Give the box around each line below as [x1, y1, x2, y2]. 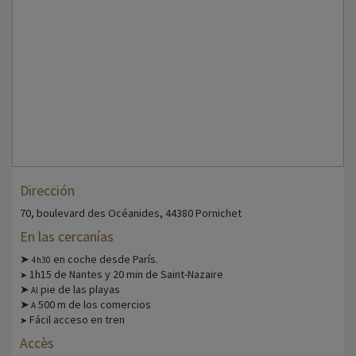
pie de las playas [38, 282, 120, 297]
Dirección [20, 181, 75, 200]
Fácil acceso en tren [27, 312, 125, 327]
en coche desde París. [51, 252, 158, 267]
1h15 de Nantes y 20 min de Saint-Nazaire [27, 267, 223, 282]
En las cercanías [20, 227, 114, 246]
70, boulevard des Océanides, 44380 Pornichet [20, 206, 242, 221]
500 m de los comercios [36, 297, 151, 312]
